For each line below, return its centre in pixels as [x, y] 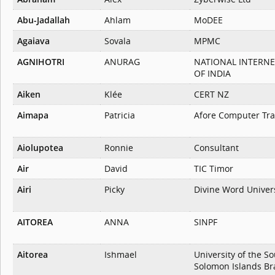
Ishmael [121, 255]
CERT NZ [211, 95]
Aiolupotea [40, 148]
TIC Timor [214, 169]
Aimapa [33, 115]
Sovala [118, 41]
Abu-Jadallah [44, 20]
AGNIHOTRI [41, 62]
